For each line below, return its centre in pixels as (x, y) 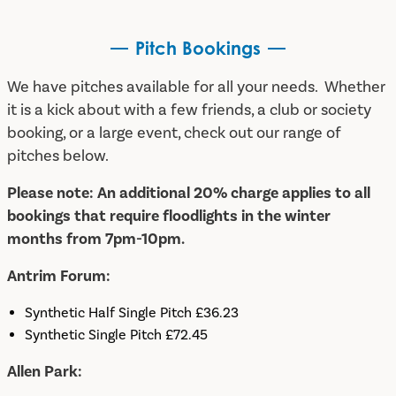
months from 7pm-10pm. (96, 239)
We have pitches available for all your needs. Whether (196, 87)
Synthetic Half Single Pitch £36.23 (132, 312)
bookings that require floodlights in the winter (169, 216)
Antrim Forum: (59, 276)
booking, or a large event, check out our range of (174, 133)
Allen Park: (45, 371)
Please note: (50, 193)
